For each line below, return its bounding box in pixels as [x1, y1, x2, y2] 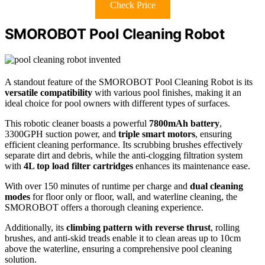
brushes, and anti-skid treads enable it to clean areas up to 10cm [5, 233, 241, 244]
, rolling [211, 222, 240, 233]
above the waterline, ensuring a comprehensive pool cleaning [5, 244, 232, 254]
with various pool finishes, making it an [92, 88, 241, 98]
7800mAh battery [149, 118, 219, 129]
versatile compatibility [5, 88, 92, 98]
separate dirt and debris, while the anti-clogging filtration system [5, 150, 243, 161]
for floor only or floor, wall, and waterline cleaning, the [30, 192, 237, 202]
